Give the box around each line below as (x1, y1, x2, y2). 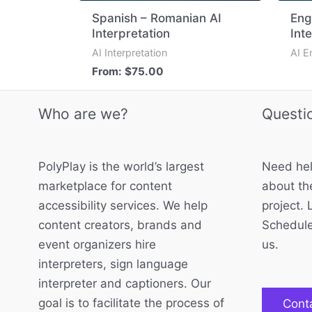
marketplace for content (38, 178, 172, 193)
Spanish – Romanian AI (92, 10, 222, 25)
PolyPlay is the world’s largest (38, 159, 204, 173)
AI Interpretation (92, 47, 168, 59)
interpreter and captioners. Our (38, 276, 211, 290)
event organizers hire (38, 237, 156, 251)
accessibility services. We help (38, 198, 208, 212)
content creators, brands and (38, 217, 202, 232)
